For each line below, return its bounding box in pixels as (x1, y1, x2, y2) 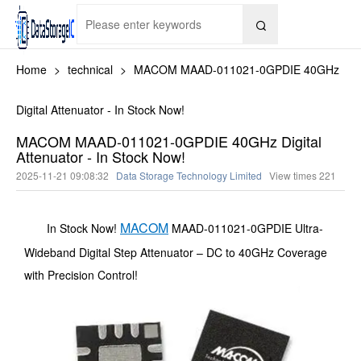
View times (269, 168, 319, 182)
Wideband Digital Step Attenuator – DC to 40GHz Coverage (24, 244, 327, 260)
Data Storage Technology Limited (116, 168, 262, 182)
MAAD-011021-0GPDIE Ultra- (168, 220, 323, 236)
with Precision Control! (24, 267, 138, 283)
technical (68, 61, 113, 77)
